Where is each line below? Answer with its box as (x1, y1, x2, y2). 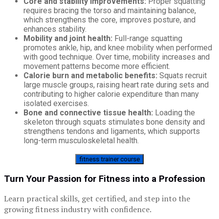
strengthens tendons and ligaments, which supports (23, 126, 200, 136)
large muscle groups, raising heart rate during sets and (23, 80, 209, 89)
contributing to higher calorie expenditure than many (23, 89, 199, 99)
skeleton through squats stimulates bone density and (23, 117, 205, 127)
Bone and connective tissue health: (23, 108, 153, 117)
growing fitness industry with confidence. (4, 204, 152, 215)
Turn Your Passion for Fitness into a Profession (4, 173, 205, 184)
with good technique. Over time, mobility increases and (23, 52, 210, 62)
